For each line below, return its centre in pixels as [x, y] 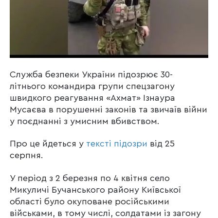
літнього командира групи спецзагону [92, 86]
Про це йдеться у [48, 144]
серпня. [27, 155]
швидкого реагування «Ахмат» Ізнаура [92, 98]
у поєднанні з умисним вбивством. [85, 121]
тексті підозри [117, 144]
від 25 [161, 144]
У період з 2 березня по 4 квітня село [90, 178]
